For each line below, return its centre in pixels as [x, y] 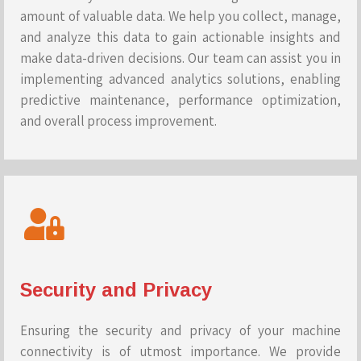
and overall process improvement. [118, 120]
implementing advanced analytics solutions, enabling [180, 79]
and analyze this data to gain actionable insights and [180, 37]
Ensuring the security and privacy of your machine [180, 330]
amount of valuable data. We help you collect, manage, [180, 16]
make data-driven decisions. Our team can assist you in [180, 58]
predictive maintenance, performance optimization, [180, 100]
